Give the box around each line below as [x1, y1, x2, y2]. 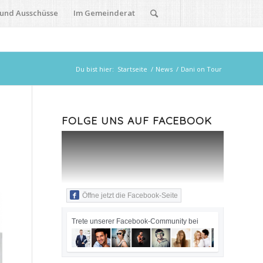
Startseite [117, 65, 147, 73]
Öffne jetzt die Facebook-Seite [82, 191, 178, 200]
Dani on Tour [181, 65, 222, 73]
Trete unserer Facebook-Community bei [72, 217, 199, 225]
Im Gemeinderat [73, 8, 135, 18]
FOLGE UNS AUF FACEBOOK [62, 114, 213, 127]
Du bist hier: [76, 65, 114, 73]
